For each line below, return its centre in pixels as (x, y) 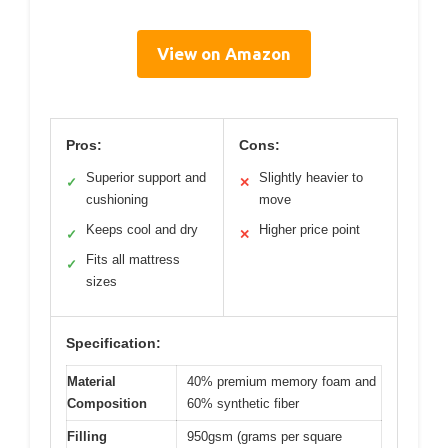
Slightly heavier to (311, 177)
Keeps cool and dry (142, 229)
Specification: (113, 342)
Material (91, 381)
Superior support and (146, 177)
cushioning (117, 199)
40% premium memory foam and (281, 381)
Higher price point (309, 229)
